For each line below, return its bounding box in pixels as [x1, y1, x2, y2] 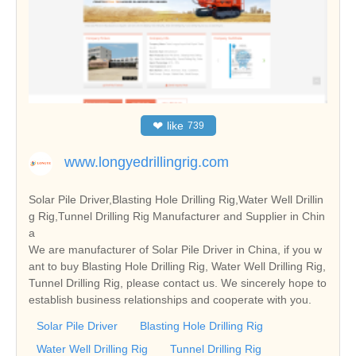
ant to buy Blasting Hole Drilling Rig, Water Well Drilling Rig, [29, 259, 326, 273]
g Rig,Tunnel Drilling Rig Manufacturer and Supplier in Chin [29, 209, 325, 222]
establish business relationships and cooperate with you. [29, 292, 311, 306]
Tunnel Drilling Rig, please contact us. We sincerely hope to [29, 276, 327, 289]
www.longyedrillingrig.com [64, 153, 229, 170]
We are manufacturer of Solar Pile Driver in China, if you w [29, 242, 322, 256]
